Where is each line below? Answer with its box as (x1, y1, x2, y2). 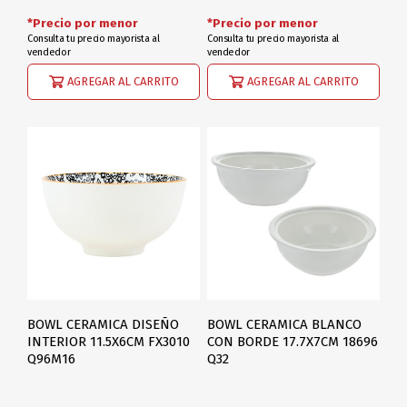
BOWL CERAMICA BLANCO (206, 316, 362, 333)
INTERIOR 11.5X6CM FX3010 (27, 333, 190, 351)
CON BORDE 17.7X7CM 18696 (206, 333, 378, 351)
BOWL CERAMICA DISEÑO (27, 316, 179, 333)
